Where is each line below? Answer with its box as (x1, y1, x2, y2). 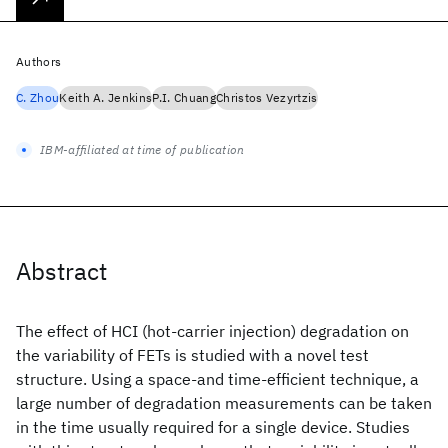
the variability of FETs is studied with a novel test (16, 345, 369, 365)
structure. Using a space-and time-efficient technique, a (16, 369, 419, 389)
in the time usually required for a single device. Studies (16, 417, 410, 437)
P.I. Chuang (152, 90, 216, 105)
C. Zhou (16, 90, 60, 105)
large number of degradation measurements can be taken (16, 393, 432, 413)
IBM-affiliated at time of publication (40, 142, 245, 157)
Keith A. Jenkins (59, 90, 153, 105)
